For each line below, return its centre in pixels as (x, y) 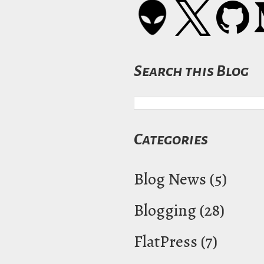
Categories (171, 139)
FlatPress (166, 241)
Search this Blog (191, 72)
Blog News (170, 179)
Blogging (165, 210)
